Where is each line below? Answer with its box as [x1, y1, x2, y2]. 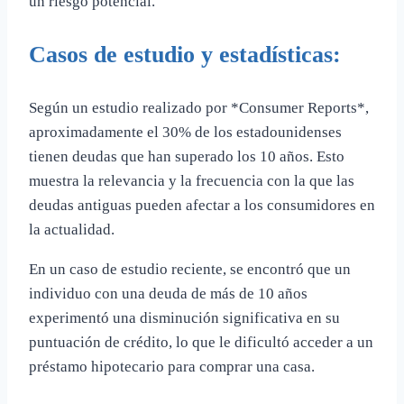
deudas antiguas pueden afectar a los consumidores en [29, 196, 375, 214]
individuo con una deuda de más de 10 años [29, 284, 308, 302]
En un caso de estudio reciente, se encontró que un [29, 260, 351, 278]
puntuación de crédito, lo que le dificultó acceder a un [29, 333, 373, 351]
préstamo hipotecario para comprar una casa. [29, 357, 315, 375]
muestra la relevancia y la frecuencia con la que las [29, 171, 354, 189]
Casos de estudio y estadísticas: [29, 41, 341, 68]
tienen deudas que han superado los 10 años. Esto [29, 147, 344, 165]
